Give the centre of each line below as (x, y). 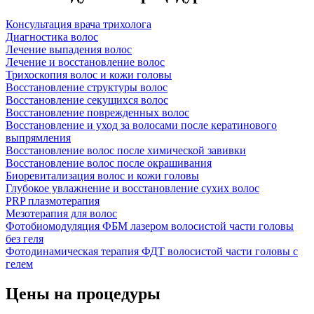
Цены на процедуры (83, 293)
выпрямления (38, 137)
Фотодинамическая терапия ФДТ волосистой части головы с (152, 251)
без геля (25, 238)
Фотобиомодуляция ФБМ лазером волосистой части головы (150, 226)
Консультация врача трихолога (78, 24)
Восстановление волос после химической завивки (126, 150)
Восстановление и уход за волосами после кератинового (141, 125)
